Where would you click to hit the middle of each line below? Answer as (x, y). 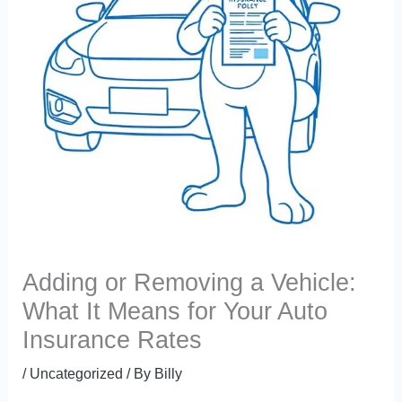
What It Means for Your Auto (175, 310)
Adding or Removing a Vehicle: (190, 282)
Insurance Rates (113, 339)
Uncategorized (77, 373)
